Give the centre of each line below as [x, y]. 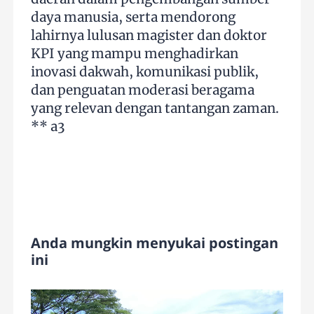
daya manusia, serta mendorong [134, 18]
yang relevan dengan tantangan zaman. [155, 109]
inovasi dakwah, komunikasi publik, [145, 72]
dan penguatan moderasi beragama [143, 90]
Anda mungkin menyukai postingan [155, 243]
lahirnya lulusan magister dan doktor [149, 36]
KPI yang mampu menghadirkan [135, 54]
